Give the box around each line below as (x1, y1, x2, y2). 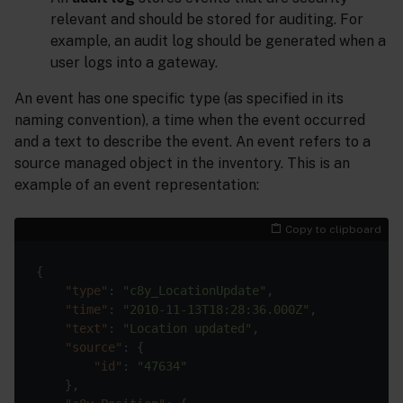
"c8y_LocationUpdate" (122, 282, 266, 298)
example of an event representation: (14, 175, 259, 193)
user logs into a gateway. (50, 53, 218, 71)
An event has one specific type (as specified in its (14, 89, 344, 107)
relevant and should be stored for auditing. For (50, 10, 363, 28)
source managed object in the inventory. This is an (14, 154, 350, 172)
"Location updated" (122, 320, 252, 336)
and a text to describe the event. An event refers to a (14, 132, 371, 150)
